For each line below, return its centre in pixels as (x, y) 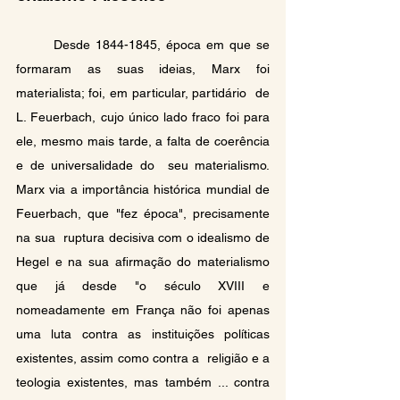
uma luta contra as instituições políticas (143, 333)
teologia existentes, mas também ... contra (143, 382)
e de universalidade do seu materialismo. (143, 165)
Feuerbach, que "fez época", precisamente (143, 213)
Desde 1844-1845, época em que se (35, 44)
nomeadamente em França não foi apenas (143, 309)
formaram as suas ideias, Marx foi (143, 68)
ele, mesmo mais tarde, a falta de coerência (143, 141)
